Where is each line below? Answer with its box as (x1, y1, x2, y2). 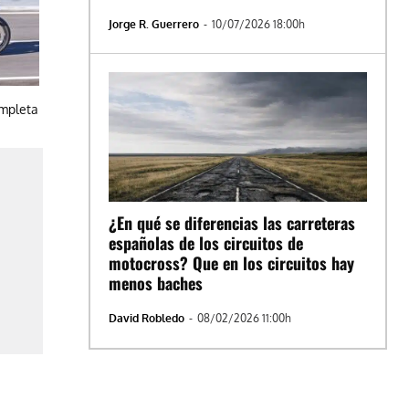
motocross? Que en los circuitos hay (109, 250, 355, 275)
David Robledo (109, 310, 185, 325)
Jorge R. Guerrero (109, 17, 200, 32)
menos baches (109, 270, 204, 295)
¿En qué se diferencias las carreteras (109, 210, 356, 235)
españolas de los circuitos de (109, 230, 304, 255)
